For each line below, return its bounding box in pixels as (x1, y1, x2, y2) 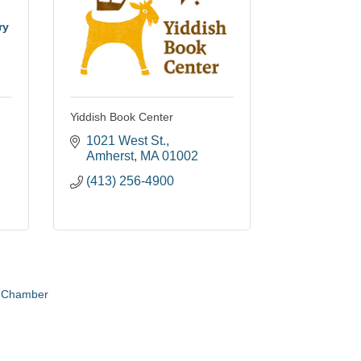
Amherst (86, 149, 134, 164)
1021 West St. (86, 134, 166, 148)
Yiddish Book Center (70, 110, 173, 124)
